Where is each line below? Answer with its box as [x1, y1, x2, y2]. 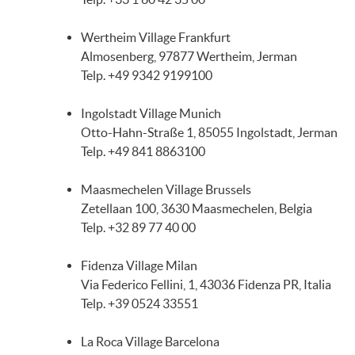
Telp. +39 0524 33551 [81, 296, 198, 311]
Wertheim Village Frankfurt [81, 30, 231, 44]
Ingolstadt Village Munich [81, 106, 221, 120]
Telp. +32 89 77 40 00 [81, 220, 196, 235]
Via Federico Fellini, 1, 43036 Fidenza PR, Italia [81, 277, 331, 292]
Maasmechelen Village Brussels [81, 182, 251, 197]
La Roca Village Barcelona [81, 334, 219, 349]
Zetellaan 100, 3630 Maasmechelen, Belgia [81, 201, 312, 216]
